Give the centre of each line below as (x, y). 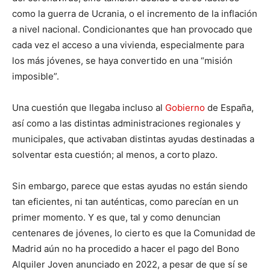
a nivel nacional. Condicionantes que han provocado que (132, 29)
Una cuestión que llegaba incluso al (89, 107)
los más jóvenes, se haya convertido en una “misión (122, 60)
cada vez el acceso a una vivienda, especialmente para (128, 45)
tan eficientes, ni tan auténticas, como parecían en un (125, 201)
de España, (229, 107)
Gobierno (185, 107)
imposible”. (36, 76)
